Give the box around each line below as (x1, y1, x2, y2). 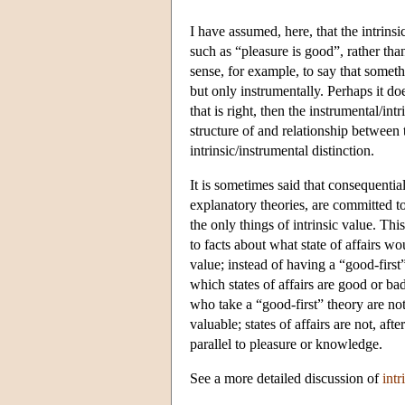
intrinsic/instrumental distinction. (190, 142, 374, 158)
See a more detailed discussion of (190, 370, 382, 386)
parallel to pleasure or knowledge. (190, 335, 382, 352)
